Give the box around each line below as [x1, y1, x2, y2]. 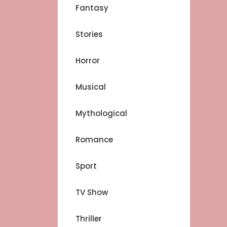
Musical [75, 82, 106, 92]
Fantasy [75, 3, 108, 13]
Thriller [75, 213, 102, 224]
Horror [75, 55, 100, 66]
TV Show [75, 187, 108, 198]
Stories [75, 29, 103, 40]
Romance [75, 134, 113, 145]
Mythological [75, 108, 127, 119]
